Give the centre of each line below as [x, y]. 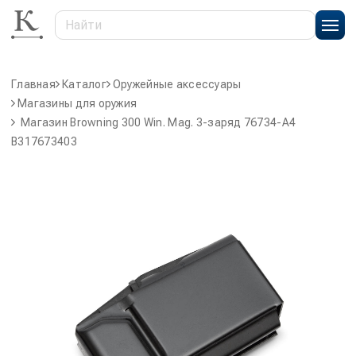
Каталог [84, 84]
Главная [33, 84]
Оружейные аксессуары [177, 84]
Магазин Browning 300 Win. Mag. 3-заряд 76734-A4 [159, 122]
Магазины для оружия [77, 103]
